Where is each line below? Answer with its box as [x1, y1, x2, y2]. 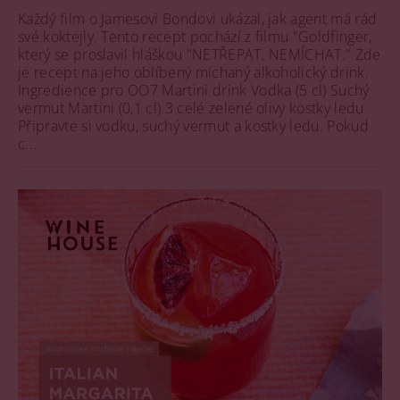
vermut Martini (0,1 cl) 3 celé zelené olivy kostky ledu [18, 97, 372, 118]
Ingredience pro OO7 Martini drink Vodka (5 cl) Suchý [18, 79, 370, 100]
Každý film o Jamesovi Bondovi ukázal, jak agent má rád [18, 8, 378, 29]
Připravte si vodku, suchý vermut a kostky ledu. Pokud [18, 115, 369, 136]
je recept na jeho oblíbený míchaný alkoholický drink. [18, 62, 369, 82]
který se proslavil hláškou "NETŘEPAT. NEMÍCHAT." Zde [18, 44, 381, 64]
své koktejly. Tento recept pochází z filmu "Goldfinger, [18, 26, 372, 46]
